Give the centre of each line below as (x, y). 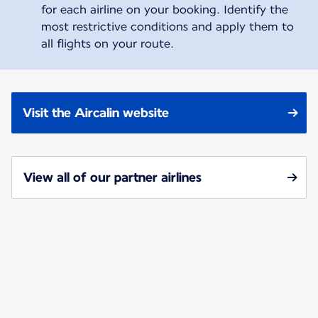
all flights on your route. (107, 43)
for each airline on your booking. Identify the (164, 9)
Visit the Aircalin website (96, 112)
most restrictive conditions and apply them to (167, 26)
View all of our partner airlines (113, 177)
